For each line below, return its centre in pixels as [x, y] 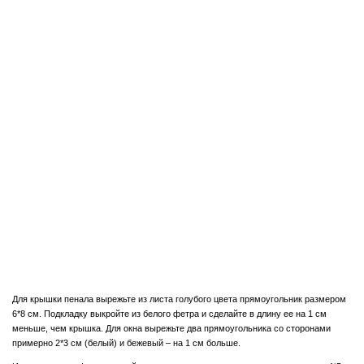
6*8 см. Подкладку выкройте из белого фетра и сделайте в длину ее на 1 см [169, 314]
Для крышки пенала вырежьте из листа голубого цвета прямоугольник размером [179, 299]
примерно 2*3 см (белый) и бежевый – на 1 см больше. [126, 343]
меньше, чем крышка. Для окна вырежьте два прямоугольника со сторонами [171, 329]
